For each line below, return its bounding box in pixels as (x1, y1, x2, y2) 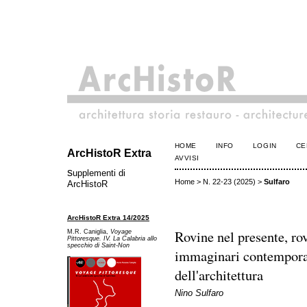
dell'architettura (174, 265, 263, 285)
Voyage (110, 228, 132, 236)
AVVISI (174, 154, 199, 162)
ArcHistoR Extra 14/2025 (67, 213, 149, 221)
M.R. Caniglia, (67, 228, 110, 236)
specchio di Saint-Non (67, 242, 130, 249)
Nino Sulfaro (174, 288, 223, 299)
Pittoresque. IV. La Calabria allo (67, 235, 157, 243)
